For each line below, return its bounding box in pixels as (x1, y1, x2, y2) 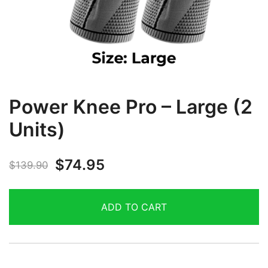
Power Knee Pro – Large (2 (9, 95, 252, 118)
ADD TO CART (101, 201, 167, 213)
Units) (9, 118, 65, 141)
